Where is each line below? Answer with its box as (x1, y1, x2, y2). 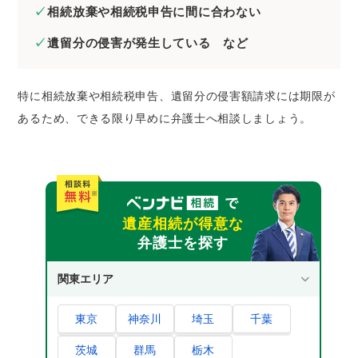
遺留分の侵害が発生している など (47, 36, 249, 50)
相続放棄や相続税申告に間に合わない (47, 5, 261, 19)
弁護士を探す (137, 235, 229, 252)
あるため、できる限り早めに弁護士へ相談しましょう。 (18, 112, 312, 125)
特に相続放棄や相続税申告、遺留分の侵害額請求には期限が (18, 89, 336, 103)
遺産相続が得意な (121, 216, 245, 233)
